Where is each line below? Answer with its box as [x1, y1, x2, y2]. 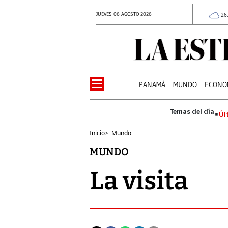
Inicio [90, 128, 105, 137]
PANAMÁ [139, 79, 166, 89]
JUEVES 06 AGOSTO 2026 [96, 11, 152, 17]
